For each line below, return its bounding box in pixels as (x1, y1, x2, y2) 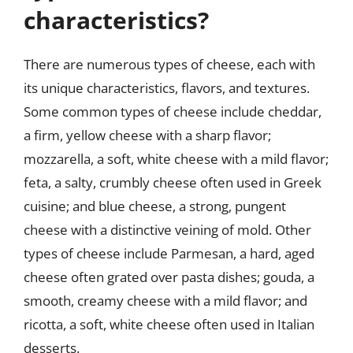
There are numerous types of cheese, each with (24, 54, 315, 73)
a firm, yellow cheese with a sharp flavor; (24, 125, 271, 144)
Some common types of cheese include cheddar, (24, 102, 321, 121)
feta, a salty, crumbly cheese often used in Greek (24, 173, 321, 191)
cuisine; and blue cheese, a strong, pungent (24, 196, 286, 215)
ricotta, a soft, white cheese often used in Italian (24, 314, 314, 333)
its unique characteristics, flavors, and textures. (24, 78, 310, 97)
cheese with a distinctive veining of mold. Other (24, 220, 311, 239)
